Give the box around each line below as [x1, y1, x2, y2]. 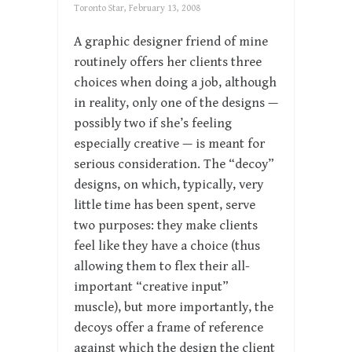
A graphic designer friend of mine [74, 34, 268, 50]
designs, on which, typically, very [74, 177, 263, 193]
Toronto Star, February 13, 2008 [74, 2, 200, 13]
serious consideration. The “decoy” [74, 156, 274, 173]
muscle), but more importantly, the [74, 299, 273, 316]
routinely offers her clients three [74, 54, 262, 71]
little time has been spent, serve [74, 197, 255, 214]
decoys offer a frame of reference [74, 320, 263, 336]
